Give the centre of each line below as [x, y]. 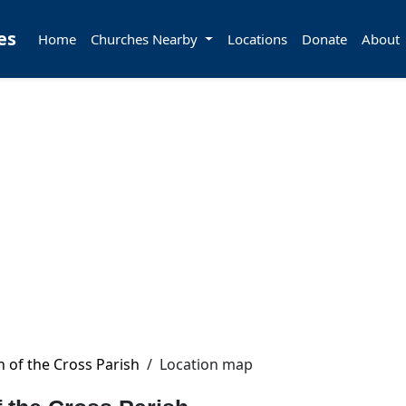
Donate [324, 39]
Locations [257, 39]
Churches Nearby [146, 39]
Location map [206, 364]
